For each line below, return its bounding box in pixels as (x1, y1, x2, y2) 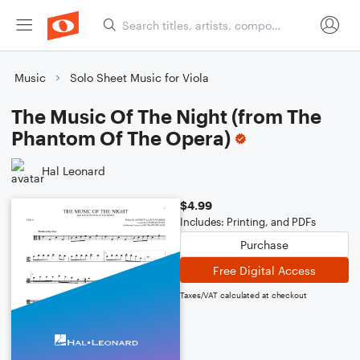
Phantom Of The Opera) (11, 126, 231, 149)
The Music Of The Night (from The (11, 104, 321, 128)
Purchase (240, 237, 288, 252)
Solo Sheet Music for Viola (70, 71, 209, 84)
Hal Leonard (42, 163, 105, 178)
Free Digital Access (213, 263, 316, 277)
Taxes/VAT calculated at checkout (180, 290, 307, 300)
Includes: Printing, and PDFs (180, 215, 316, 228)
